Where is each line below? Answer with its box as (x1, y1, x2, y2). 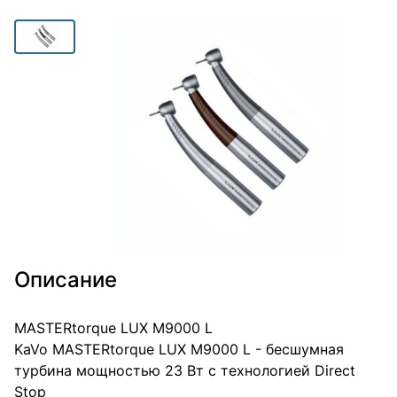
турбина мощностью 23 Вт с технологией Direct (14, 362, 355, 379)
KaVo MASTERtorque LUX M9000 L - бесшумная (14, 340, 344, 358)
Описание (14, 267, 117, 292)
